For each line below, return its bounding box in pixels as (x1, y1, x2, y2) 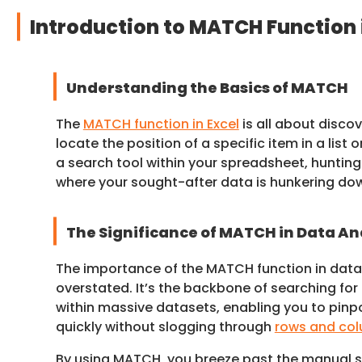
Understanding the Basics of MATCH (66, 77, 349, 98)
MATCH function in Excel (82, 114, 239, 133)
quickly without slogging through (55, 317, 275, 336)
